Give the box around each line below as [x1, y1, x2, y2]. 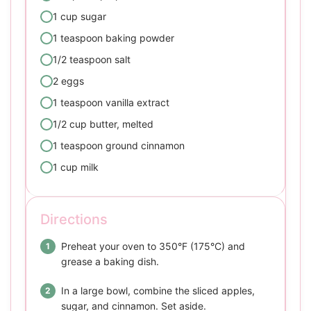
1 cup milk [53, 161, 99, 174]
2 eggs [53, 75, 84, 87]
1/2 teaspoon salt [53, 53, 131, 66]
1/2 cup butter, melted [53, 118, 153, 131]
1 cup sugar [53, 10, 106, 23]
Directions [40, 211, 108, 228]
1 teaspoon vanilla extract [53, 96, 169, 109]
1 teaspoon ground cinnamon [53, 140, 185, 152]
